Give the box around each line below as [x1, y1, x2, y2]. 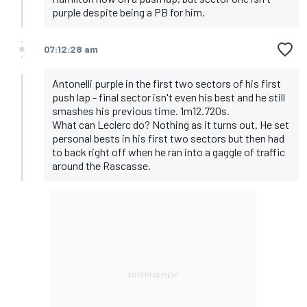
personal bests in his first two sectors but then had [52, 132, 284, 145]
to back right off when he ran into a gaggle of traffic [52, 145, 285, 159]
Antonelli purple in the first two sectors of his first [52, 77, 281, 90]
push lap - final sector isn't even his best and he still [52, 90, 285, 104]
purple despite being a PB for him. [52, 5, 205, 19]
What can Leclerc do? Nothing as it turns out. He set [52, 118, 289, 132]
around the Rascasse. [52, 159, 151, 173]
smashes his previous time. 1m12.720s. [52, 104, 230, 118]
